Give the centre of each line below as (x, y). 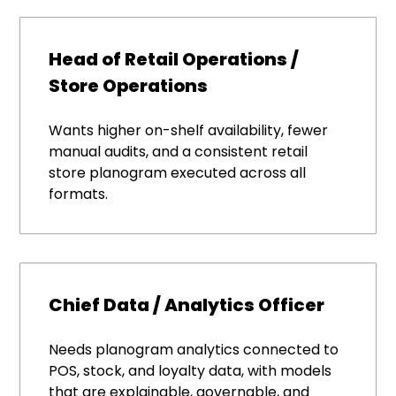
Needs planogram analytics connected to (194, 350)
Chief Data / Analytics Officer (187, 305)
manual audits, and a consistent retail (179, 152)
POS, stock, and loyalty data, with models (190, 371)
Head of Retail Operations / (174, 60)
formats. (79, 194)
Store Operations (129, 86)
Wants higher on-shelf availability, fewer (189, 131)
